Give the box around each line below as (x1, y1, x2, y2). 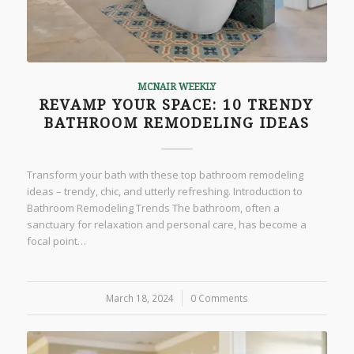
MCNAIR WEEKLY (137, 81, 217, 92)
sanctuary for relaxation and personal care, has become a (26, 217, 307, 232)
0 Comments (190, 291, 248, 304)
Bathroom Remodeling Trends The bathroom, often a (26, 200, 280, 215)
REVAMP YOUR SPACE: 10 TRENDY (40, 96, 314, 113)
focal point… (26, 233, 86, 248)
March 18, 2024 (105, 291, 174, 304)
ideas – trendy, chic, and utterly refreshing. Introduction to (26, 183, 303, 198)
